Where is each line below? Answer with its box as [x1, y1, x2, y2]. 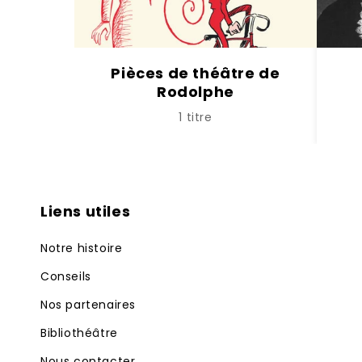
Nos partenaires [40, 297, 136, 313]
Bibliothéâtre [40, 325, 118, 341]
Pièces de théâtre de [111, 63, 280, 83]
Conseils [40, 268, 91, 284]
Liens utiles [40, 201, 131, 221]
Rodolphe [157, 82, 234, 102]
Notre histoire [40, 240, 123, 256]
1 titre [179, 109, 213, 125]
